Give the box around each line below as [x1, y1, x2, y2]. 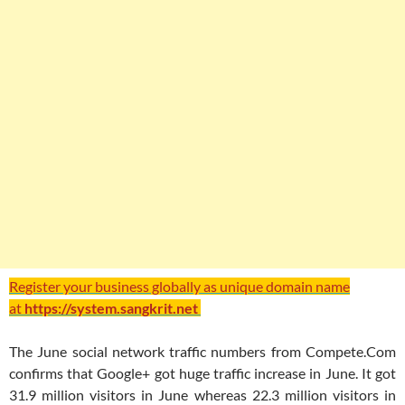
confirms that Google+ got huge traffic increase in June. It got [9, 364, 396, 382]
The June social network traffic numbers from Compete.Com [9, 343, 396, 361]
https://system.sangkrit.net [24, 299, 201, 317]
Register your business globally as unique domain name [9, 278, 350, 296]
